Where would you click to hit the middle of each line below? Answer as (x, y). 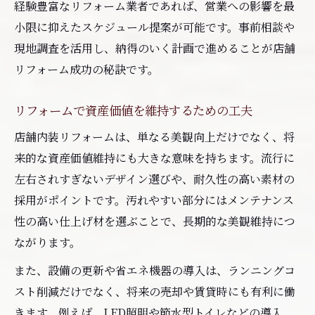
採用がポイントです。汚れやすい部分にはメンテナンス (154, 200)
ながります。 (47, 242)
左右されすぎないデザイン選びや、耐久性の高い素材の (154, 179)
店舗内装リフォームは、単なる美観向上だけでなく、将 (154, 136)
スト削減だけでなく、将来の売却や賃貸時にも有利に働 (155, 291)
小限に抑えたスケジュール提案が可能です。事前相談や (154, 27)
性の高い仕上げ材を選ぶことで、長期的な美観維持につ (155, 221)
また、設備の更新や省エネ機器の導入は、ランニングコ (155, 270)
